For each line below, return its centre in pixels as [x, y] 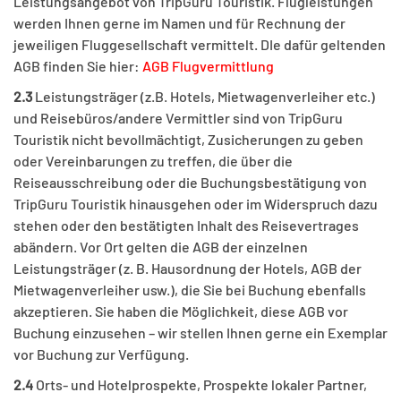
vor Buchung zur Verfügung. [101, 354]
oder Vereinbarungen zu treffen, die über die [153, 161]
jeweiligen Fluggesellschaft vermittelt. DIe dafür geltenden [200, 45]
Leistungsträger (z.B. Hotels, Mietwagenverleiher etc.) [205, 97]
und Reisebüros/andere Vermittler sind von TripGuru [178, 118]
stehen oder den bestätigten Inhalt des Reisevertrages [186, 226]
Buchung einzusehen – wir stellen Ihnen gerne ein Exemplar [200, 333]
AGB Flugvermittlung [208, 66]
